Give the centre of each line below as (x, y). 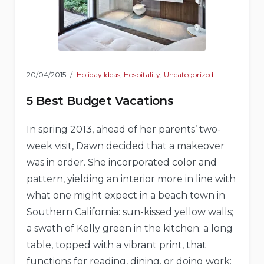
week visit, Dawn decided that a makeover (126, 146)
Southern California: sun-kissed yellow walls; (130, 212)
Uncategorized (189, 75)
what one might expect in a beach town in (126, 196)
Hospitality (142, 75)
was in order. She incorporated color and (122, 163)
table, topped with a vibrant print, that (116, 245)
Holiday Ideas (98, 75)
